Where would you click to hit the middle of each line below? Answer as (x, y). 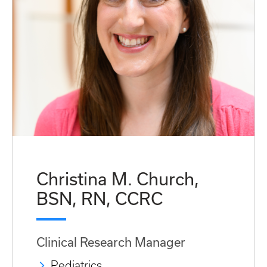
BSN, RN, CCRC (100, 198)
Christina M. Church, (118, 178)
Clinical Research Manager (111, 242)
